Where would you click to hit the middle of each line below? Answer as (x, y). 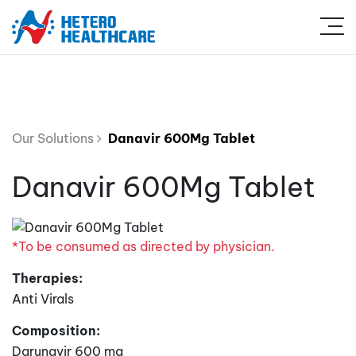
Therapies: (47, 278)
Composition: (56, 330)
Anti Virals (43, 298)
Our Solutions (54, 138)
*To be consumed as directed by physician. (143, 246)
